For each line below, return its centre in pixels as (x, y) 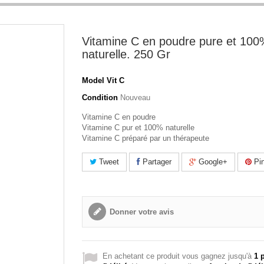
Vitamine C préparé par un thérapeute (146, 138)
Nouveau (135, 98)
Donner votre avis (142, 212)
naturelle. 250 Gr (126, 54)
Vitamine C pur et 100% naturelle (138, 128)
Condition (100, 98)
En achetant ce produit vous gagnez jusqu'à (178, 256)
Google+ (212, 162)
